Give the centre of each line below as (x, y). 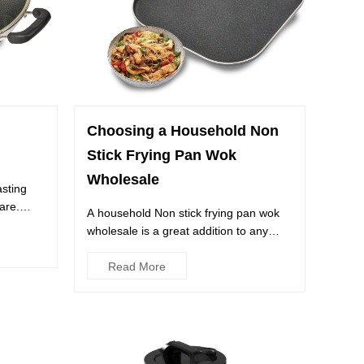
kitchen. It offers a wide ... (153, 249)
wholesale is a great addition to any (178, 231)
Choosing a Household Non (183, 131)
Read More (137, 267)
